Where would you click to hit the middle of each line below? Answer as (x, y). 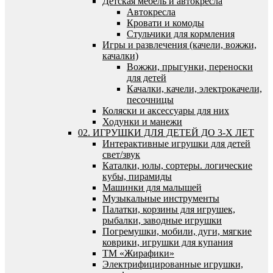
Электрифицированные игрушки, (173, 264)
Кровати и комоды (165, 23)
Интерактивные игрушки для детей (176, 143)
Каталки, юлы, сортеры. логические (177, 165)
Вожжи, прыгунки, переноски (190, 66)
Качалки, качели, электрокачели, (194, 88)
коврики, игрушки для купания (168, 242)
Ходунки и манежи (142, 121)
